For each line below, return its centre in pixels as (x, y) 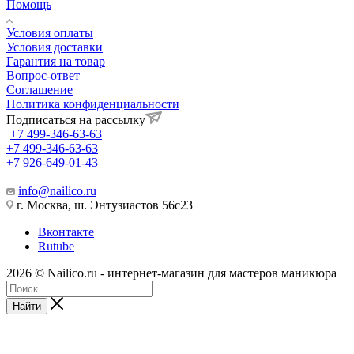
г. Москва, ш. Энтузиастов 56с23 (103, 205)
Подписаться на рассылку (76, 119)
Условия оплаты (50, 32)
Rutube (56, 246)
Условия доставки (55, 47)
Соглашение (40, 89)
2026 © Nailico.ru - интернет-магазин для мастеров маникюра (171, 273)
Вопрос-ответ (43, 75)
